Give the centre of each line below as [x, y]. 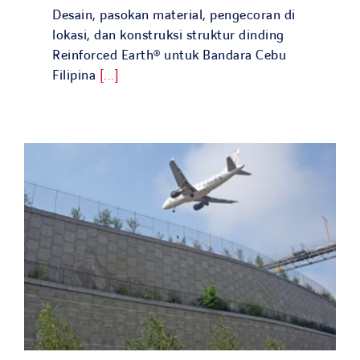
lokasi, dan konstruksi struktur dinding [168, 35]
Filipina [76, 76]
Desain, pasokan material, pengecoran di [174, 15]
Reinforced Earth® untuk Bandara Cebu [169, 55]
